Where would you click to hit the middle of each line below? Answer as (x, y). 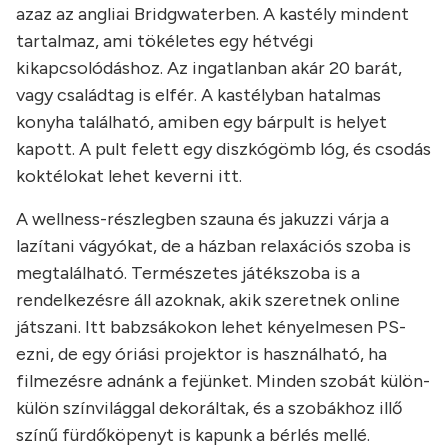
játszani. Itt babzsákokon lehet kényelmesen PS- (211, 327)
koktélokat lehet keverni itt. (129, 176)
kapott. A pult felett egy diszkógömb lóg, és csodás (223, 149)
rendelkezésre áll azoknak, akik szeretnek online (208, 300)
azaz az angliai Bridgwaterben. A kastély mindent (212, 14)
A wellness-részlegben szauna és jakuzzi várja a (202, 219)
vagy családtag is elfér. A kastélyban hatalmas (198, 95)
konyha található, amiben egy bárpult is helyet (201, 122)
